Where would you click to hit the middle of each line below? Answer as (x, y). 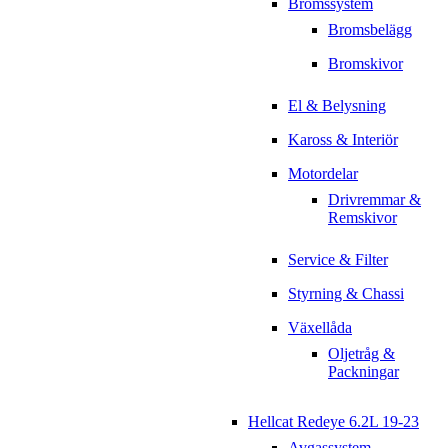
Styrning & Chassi (346, 294)
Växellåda (320, 328)
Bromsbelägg (370, 30)
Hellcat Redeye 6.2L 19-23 (333, 422)
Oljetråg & (361, 354)
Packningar (363, 372)
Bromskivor (365, 64)
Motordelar (323, 174)
